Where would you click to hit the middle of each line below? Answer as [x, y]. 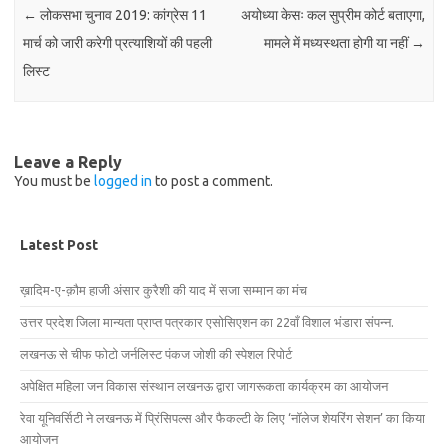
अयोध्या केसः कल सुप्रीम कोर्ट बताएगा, [332, 15]
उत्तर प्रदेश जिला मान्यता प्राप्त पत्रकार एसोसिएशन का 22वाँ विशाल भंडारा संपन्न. [207, 321]
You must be [54, 180]
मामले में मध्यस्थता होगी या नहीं [337, 43]
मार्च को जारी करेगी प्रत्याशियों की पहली [118, 43]
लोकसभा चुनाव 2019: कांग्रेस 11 [122, 15]
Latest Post [59, 244]
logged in [123, 180]
